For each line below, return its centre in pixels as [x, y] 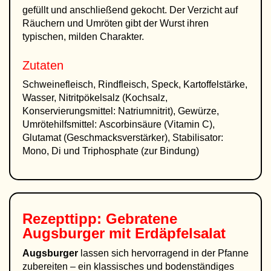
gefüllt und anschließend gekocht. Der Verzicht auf [130, 10]
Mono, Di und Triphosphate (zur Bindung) [111, 151]
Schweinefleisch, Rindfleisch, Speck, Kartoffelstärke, [135, 84]
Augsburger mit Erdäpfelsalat [124, 233]
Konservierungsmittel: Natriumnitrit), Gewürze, [121, 111]
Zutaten [43, 65]
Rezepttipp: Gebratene [100, 219]
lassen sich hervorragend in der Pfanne [163, 253]
